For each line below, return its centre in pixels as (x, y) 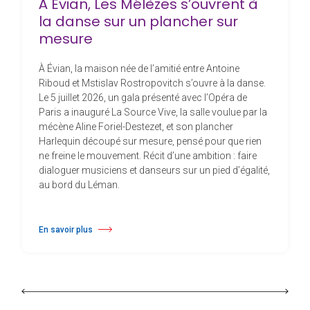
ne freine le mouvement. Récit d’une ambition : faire (148, 155)
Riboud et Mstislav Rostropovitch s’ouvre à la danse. (152, 83)
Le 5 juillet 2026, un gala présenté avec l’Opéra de (143, 97)
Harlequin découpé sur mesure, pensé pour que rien (150, 141)
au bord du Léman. (79, 184)
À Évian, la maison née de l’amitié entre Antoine (139, 68)
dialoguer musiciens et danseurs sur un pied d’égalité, (154, 170)
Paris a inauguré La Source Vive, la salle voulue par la (153, 112)
